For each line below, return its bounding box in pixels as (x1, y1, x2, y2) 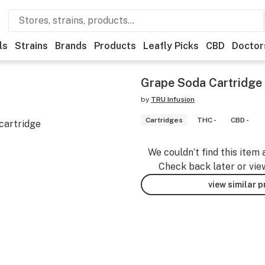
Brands (55, 40, 87, 51)
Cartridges (146, 116, 183, 124)
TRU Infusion (151, 95, 195, 104)
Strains (15, 40, 48, 51)
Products (94, 40, 136, 51)
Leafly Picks (143, 40, 199, 51)
